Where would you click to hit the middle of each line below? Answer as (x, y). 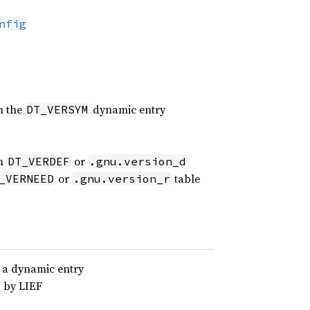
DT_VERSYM (57, 109)
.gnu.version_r (121, 179)
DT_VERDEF (38, 161)
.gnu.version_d (137, 161)
